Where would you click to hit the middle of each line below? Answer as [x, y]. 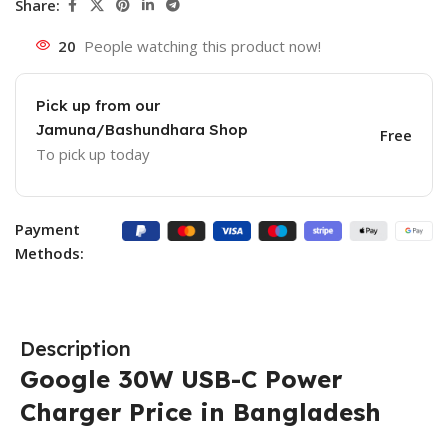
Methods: [49, 252]
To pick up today [93, 153]
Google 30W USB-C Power [181, 378]
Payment [47, 228]
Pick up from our [98, 105]
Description [75, 348]
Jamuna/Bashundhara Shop [142, 129]
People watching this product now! [202, 45]
